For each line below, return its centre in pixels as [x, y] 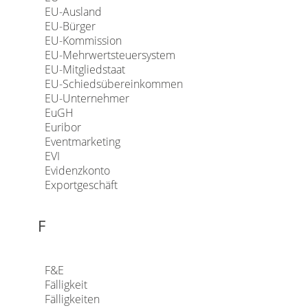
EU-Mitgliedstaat [85, 69]
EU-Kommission [83, 41]
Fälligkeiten [72, 299]
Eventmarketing [82, 142]
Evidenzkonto [77, 170]
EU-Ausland [73, 12]
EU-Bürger [70, 26]
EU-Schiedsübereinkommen [113, 84]
